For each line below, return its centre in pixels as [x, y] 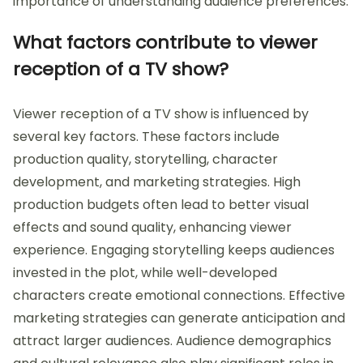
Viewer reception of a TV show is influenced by [161, 114]
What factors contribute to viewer [165, 43]
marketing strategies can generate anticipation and [179, 318]
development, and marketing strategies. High [157, 182]
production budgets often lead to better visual [161, 205]
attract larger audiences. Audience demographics [172, 341]
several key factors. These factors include [146, 137]
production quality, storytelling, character [145, 160]
